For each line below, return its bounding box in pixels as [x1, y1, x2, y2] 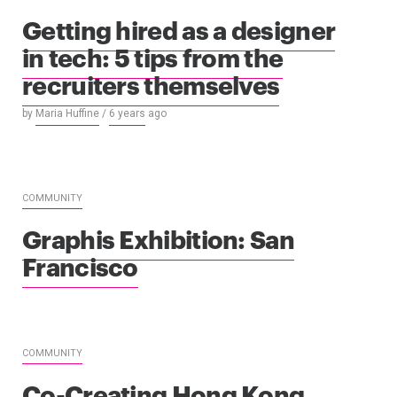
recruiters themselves [22, 66, 280, 101]
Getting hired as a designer [22, 11, 336, 46]
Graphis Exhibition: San [22, 220, 294, 255]
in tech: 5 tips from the [22, 38, 284, 74]
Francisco [22, 247, 138, 283]
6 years [109, 107, 145, 121]
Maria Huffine [35, 107, 99, 121]
